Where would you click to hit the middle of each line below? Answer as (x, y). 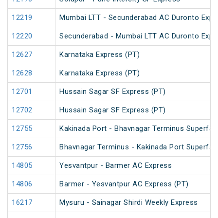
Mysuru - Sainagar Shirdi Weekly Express (129, 203)
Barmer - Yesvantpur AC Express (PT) (124, 184)
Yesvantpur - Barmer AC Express (116, 166)
